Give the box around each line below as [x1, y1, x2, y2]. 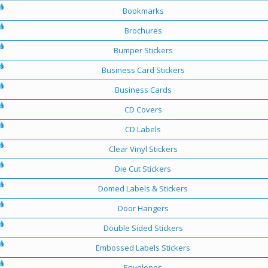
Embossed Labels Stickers [96, 242, 190, 253]
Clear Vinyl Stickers [108, 143, 178, 154]
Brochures [124, 25, 162, 36]
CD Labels [125, 123, 161, 135]
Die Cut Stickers [115, 163, 171, 174]
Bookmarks [122, 5, 164, 16]
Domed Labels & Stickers [98, 182, 188, 194]
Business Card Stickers [101, 64, 185, 75]
